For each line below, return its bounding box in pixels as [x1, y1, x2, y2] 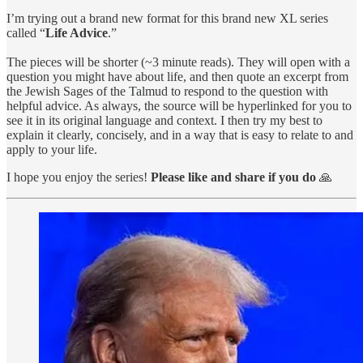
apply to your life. [6, 142, 97, 156]
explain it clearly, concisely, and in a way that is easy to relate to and [6, 127, 353, 142]
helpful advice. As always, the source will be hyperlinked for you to [6, 98, 352, 113]
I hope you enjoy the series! [6, 169, 151, 184]
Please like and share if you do [151, 169, 316, 184]
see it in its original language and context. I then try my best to [6, 113, 322, 127]
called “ [6, 25, 45, 40]
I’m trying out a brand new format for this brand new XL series [6, 11, 328, 25]
